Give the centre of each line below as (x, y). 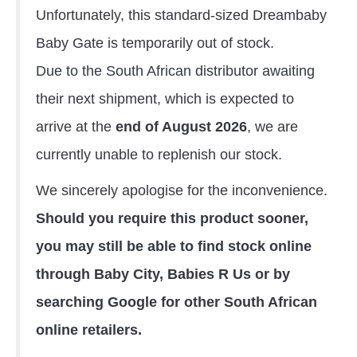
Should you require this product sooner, (172, 218)
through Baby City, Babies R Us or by (163, 274)
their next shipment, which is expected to (165, 99)
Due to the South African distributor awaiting (175, 71)
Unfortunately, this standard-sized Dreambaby (181, 15)
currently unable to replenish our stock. (159, 155)
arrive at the (76, 127)
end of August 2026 (181, 127)
